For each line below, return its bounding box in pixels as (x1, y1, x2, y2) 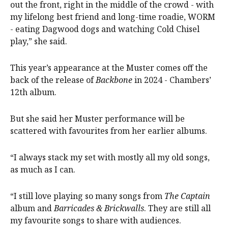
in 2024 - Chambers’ (132, 74, 211, 85)
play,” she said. (10, 35, 67, 47)
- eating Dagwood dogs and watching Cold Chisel (10, 23, 199, 35)
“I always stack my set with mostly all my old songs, (10, 151, 210, 163)
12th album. (10, 86, 56, 98)
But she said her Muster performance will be (10, 112, 185, 124)
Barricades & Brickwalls (54, 202, 144, 214)
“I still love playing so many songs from (10, 190, 164, 202)
